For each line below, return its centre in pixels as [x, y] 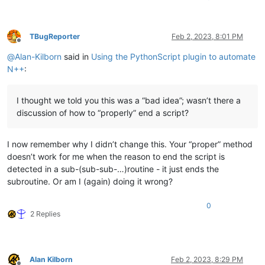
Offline [29, 45]
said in [76, 56]
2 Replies [45, 214]
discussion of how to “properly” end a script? [103, 112]
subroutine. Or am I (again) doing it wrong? [90, 181]
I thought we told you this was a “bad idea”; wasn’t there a [129, 100]
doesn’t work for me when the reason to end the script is [116, 156]
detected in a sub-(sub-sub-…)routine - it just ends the [113, 169]
